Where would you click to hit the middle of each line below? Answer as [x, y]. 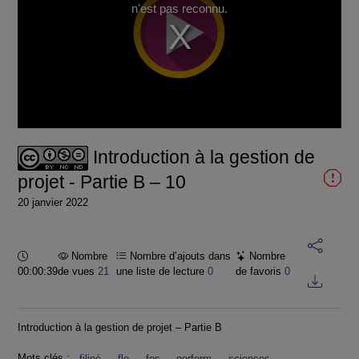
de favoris [260, 271]
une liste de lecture [161, 271]
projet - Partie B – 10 [102, 182]
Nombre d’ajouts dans [178, 256]
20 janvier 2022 [53, 203]
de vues [78, 271]
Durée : [44, 255]
